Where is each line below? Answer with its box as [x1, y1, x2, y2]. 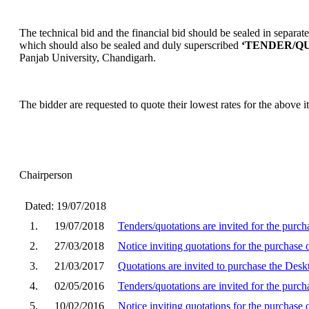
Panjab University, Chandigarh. [19, 51, 156, 63]
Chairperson [19, 168, 72, 181]
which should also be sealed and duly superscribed [19, 39, 241, 51]
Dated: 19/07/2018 [19, 199, 106, 212]
